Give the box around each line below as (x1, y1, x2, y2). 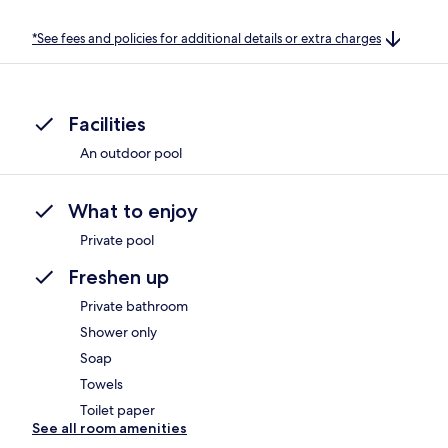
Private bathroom (80, 297, 188, 316)
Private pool (80, 231, 154, 250)
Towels (80, 375, 123, 394)
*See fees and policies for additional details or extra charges (32, 29, 381, 47)
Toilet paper (80, 401, 155, 420)
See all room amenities (32, 419, 187, 438)
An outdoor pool (80, 144, 182, 163)
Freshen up (68, 265, 169, 290)
